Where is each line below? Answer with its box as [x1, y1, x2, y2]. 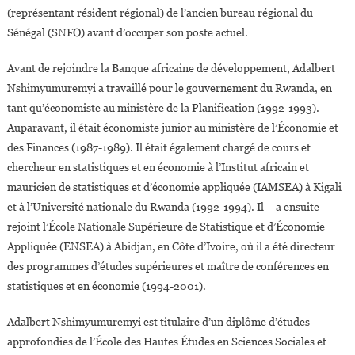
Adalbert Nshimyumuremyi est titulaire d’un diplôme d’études [6, 315, 310, 329]
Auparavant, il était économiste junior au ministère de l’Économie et [6, 121, 338, 135]
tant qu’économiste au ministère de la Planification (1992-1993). [6, 101, 319, 115]
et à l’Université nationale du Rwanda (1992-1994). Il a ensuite [6, 200, 319, 214]
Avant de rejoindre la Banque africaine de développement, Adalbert [6, 62, 335, 75]
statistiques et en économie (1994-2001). [6, 280, 206, 293]
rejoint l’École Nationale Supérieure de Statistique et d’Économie [6, 220, 325, 234]
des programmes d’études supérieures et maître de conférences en [6, 260, 329, 273]
